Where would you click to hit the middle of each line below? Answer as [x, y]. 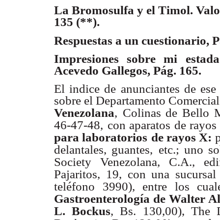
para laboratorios [101, 137]
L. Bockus [82, 211]
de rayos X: [183, 137]
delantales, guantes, [104, 149]
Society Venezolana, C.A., [124, 162]
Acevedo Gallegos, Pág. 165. [128, 70]
